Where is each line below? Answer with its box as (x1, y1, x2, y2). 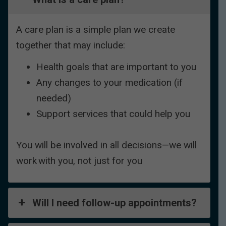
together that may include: (16, 39, 125, 51)
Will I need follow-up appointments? (32, 197, 197, 209)
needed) (36, 92, 71, 104)
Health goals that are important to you (36, 61, 196, 73)
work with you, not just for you (16, 155, 142, 167)
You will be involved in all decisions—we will (16, 139, 197, 151)
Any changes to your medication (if (36, 76, 183, 88)
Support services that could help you (36, 107, 190, 120)
